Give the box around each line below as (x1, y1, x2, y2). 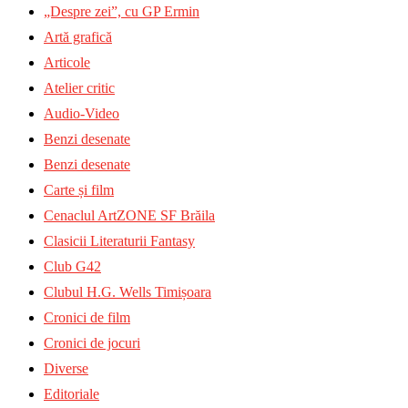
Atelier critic (44, 79, 115, 96)
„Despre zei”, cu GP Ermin (44, 3, 199, 19)
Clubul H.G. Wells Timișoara (44, 283, 211, 300)
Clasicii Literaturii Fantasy (44, 232, 195, 249)
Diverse (44, 360, 88, 376)
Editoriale (44, 385, 99, 402)
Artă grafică (44, 28, 112, 45)
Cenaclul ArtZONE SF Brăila (44, 207, 215, 223)
